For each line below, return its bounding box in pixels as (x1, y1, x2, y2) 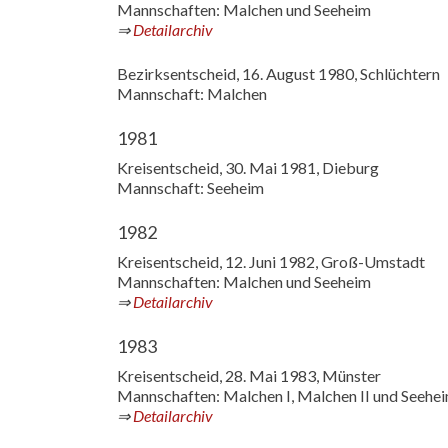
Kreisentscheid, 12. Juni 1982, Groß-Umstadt (117, 252, 425, 271)
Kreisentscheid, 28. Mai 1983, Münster (117, 366, 381, 385)
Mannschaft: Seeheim (117, 178, 264, 197)
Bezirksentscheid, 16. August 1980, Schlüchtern (117, 64, 440, 83)
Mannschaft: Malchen (117, 84, 267, 103)
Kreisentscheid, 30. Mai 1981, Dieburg (117, 158, 379, 177)
